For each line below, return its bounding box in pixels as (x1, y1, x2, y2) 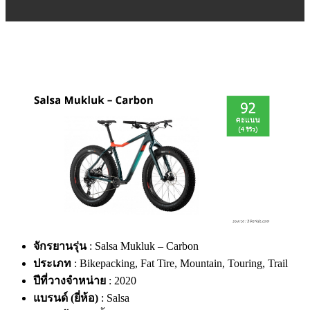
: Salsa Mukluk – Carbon (86, 239, 199, 252)
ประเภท (33, 257, 71, 269)
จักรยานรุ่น (33, 239, 86, 252)
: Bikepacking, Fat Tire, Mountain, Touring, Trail (71, 257, 288, 269)
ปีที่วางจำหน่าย (33, 274, 106, 286)
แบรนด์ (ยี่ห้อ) (33, 291, 98, 304)
